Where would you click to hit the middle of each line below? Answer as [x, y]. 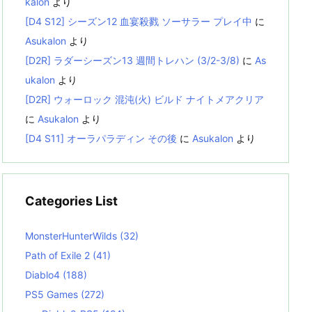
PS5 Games [53, 295]
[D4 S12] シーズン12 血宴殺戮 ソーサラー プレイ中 [139, 21]
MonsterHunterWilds [72, 236]
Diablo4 [44, 275]
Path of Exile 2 [59, 256]
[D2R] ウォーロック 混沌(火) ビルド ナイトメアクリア [145, 99]
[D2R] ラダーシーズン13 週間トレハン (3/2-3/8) [132, 60]
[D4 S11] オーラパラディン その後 [101, 138]
